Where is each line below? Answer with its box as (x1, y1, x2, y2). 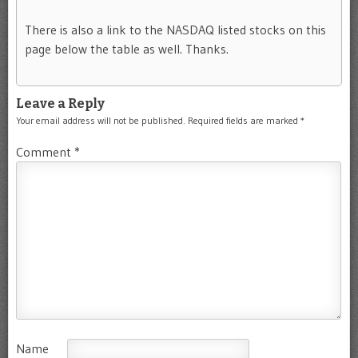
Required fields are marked (188, 114, 300, 127)
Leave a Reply (16, 96, 105, 112)
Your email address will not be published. (16, 114, 185, 127)
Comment (16, 144, 74, 161)
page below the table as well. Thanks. (25, 41, 229, 58)
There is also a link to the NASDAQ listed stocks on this (25, 22, 326, 38)
